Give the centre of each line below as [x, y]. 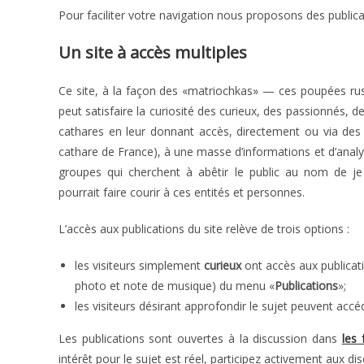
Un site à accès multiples [153, 52]
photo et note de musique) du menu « [175, 286]
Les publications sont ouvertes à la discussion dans [200, 338]
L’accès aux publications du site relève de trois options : [204, 229]
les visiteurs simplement [139, 265]
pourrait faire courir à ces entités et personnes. [182, 192]
